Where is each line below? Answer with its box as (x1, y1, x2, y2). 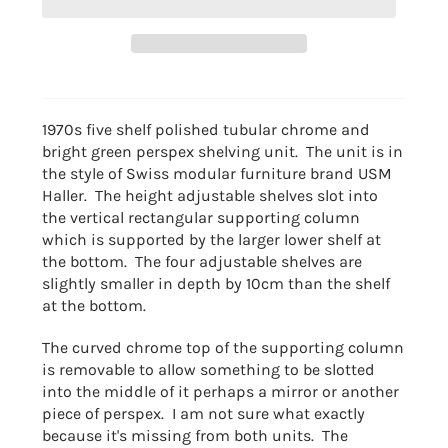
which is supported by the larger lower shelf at (42, 230, 382, 250)
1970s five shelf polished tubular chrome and (42, 120, 371, 140)
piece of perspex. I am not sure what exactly (42, 404, 366, 424)
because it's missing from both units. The (42, 426, 349, 446)
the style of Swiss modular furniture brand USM (42, 164, 393, 184)
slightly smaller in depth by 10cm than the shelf (42, 274, 391, 294)
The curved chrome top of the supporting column (42, 338, 405, 358)
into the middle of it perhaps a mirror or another (42, 382, 400, 402)
